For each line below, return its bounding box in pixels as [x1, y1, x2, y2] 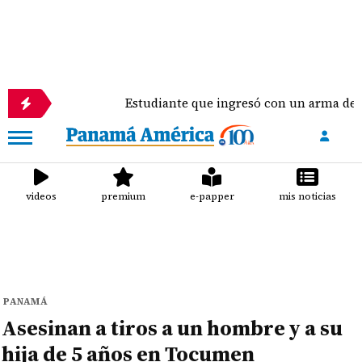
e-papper [189, 190, 234, 203]
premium [101, 190, 146, 203]
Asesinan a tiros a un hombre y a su [2, 314, 343, 343]
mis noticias [278, 190, 336, 203]
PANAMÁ [3, 295, 48, 308]
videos [26, 190, 57, 203]
